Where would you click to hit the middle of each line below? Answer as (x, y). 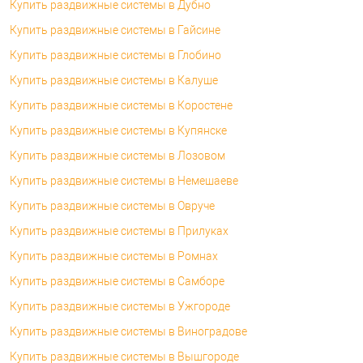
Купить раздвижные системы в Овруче (112, 205)
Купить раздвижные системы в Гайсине (115, 30)
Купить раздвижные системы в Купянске (118, 130)
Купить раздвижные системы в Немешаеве (124, 180)
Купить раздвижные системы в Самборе (117, 281)
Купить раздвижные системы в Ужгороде (120, 306)
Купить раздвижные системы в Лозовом (117, 155)
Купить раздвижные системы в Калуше (114, 80)
